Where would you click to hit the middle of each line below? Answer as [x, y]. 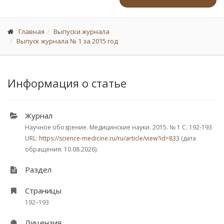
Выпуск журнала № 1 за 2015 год [67, 41]
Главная [31, 31]
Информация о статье [67, 83]
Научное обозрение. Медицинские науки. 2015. [97, 127]
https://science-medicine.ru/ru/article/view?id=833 [109, 138]
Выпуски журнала [81, 31]
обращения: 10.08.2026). [61, 149]
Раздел [38, 169]
